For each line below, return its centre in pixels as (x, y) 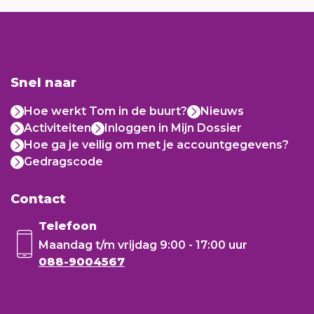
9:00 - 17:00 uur (204, 245)
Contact (38, 199)
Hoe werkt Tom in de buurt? (105, 111)
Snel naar (43, 83)
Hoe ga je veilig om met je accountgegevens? (156, 145)
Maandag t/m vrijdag (98, 245)
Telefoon (68, 226)
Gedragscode (63, 162)
